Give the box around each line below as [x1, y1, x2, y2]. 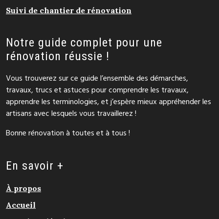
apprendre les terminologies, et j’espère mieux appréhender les [6, 96, 211, 109]
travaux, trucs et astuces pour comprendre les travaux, [6, 84, 189, 97]
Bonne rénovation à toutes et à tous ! [6, 127, 130, 140]
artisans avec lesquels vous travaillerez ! [6, 108, 136, 121]
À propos [6, 183, 41, 194]
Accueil [6, 200, 36, 210]
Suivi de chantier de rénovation [6, 5, 131, 16]
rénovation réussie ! [6, 49, 109, 64]
